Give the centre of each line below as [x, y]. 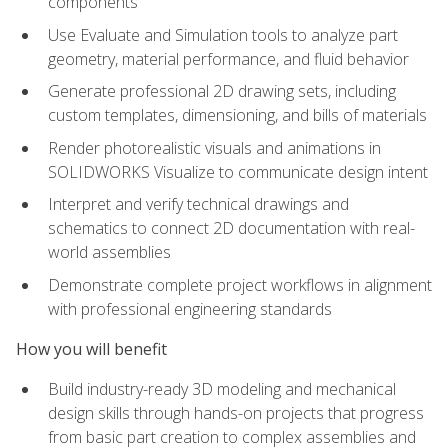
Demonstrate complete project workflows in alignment [240, 284]
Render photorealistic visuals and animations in [214, 147]
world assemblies [109, 252]
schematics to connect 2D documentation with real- [231, 228]
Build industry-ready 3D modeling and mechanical [222, 389]
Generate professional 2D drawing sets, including [222, 91]
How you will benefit [91, 349]
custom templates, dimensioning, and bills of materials [237, 115]
